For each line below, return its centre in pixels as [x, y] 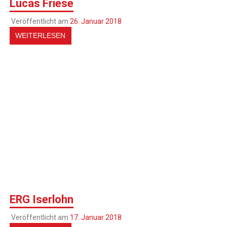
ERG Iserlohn [42, 200]
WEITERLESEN [41, 36]
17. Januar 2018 [96, 217]
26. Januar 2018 [96, 22]
